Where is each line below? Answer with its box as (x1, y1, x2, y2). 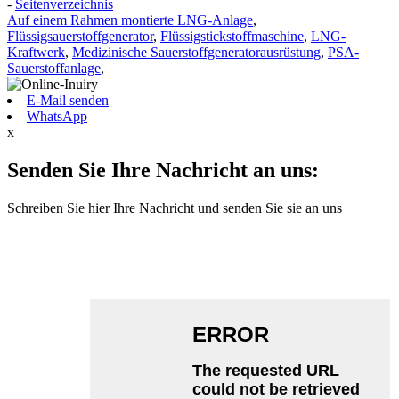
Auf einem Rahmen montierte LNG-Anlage (7, 12, 253, 28)
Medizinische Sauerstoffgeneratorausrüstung (72, 45, 321, 61)
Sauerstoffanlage (7, 61, 101, 77)
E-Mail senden (27, 93, 109, 109)
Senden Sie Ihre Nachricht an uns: (7, 159, 319, 183)
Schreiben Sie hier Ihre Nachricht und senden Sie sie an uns (7, 200, 342, 216)
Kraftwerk (7, 45, 65, 61)
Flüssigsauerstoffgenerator (7, 28, 153, 45)
